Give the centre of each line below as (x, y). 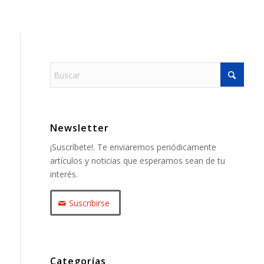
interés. (64, 174)
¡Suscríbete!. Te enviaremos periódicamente (133, 147)
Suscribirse (89, 203)
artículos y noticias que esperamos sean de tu (137, 160)
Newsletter (79, 128)
